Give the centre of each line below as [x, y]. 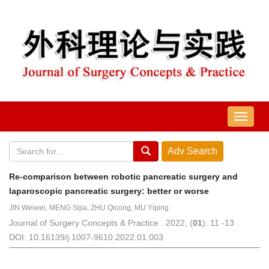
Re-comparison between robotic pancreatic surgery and [123, 177]
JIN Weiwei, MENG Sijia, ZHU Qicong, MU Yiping [89, 208]
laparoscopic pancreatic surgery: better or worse [109, 191]
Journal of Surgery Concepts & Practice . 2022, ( [101, 223]
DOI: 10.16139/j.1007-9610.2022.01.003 [86, 237]
